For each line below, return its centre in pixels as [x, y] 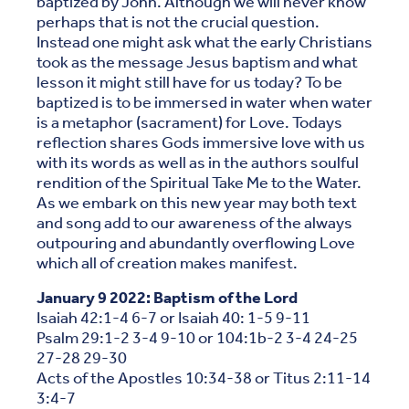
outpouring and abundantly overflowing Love [196, 243]
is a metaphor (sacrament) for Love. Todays [189, 123]
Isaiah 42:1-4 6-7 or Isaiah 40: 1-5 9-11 [175, 318]
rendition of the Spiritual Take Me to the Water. [199, 183]
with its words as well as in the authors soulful [198, 163]
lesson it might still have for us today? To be [189, 83]
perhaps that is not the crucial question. [178, 22]
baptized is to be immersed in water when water [204, 103]
